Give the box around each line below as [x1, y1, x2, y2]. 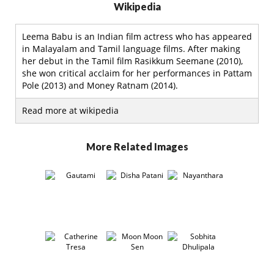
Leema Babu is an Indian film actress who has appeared [22, 31, 252, 42]
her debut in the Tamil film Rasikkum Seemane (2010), [22, 55, 243, 67]
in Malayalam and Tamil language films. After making [22, 43, 240, 54]
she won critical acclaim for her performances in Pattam [22, 67, 252, 79]
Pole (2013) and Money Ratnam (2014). [22, 80, 178, 91]
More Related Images [86, 141, 188, 152]
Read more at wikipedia [22, 105, 119, 116]
